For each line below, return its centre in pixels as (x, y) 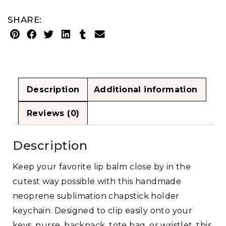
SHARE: (25, 20)
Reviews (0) (53, 114)
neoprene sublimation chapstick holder (96, 196)
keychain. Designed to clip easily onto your (103, 211)
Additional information (146, 90)
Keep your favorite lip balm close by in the (102, 167)
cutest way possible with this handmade (97, 182)
